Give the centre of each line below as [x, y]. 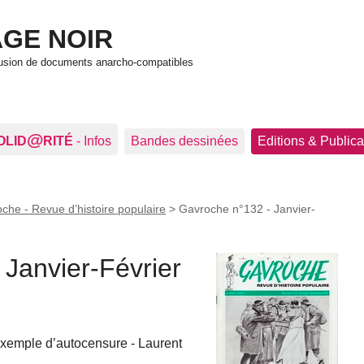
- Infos [94, 141]
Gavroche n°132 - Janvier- [247, 209]
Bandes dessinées [184, 141]
